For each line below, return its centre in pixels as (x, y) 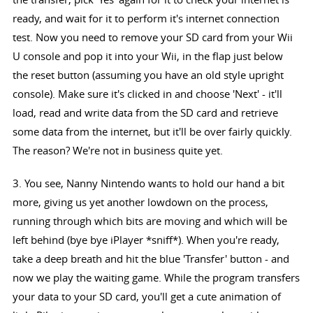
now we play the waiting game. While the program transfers (156, 278)
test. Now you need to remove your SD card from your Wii (152, 37)
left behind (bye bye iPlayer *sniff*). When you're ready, (146, 240)
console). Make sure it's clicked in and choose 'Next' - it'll (147, 94)
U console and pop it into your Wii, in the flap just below (147, 56)
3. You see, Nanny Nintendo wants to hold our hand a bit (148, 183)
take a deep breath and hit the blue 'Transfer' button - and (151, 259)
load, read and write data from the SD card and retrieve (145, 113)
